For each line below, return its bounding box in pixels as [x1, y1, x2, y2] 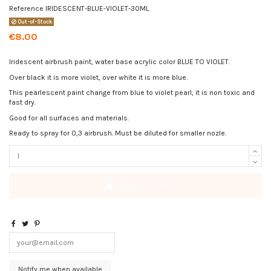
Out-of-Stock [16, 19, 52, 25]
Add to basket [119, 181, 166, 190]
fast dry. [9, 98, 36, 107]
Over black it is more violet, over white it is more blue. [9, 73, 188, 82]
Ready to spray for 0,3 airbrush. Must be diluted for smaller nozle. [9, 129, 226, 138]
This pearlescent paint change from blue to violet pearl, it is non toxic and [9, 88, 255, 97]
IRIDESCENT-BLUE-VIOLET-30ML [45, 4, 149, 13]
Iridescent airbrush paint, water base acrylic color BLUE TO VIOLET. [9, 57, 230, 66]
